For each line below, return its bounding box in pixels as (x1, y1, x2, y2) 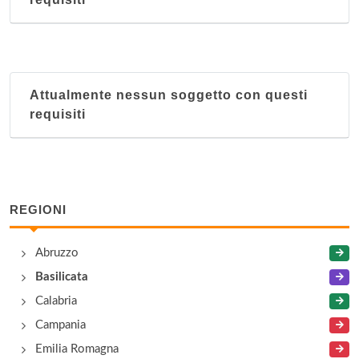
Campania (35, 319, 86, 331)
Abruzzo (35, 247, 79, 259)
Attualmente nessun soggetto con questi (30, 88, 308, 102)
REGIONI (10, 203, 67, 216)
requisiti (30, 107, 86, 121)
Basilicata (35, 271, 88, 283)
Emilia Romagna (35, 343, 119, 355)
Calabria (35, 295, 77, 307)
